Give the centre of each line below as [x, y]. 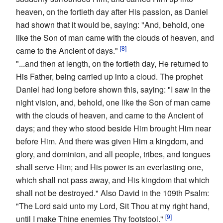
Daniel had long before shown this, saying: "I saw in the [113, 89]
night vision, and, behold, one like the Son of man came [113, 102]
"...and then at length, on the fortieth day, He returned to [112, 63]
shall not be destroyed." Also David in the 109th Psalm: [112, 193]
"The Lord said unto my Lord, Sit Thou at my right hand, [113, 206]
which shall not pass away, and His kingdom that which [113, 180]
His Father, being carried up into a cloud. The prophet [109, 76]
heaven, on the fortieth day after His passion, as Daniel [112, 11]
